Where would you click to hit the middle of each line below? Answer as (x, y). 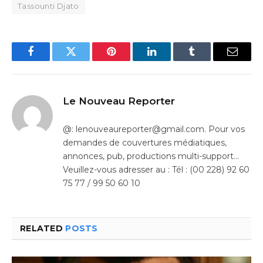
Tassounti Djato (48, 6)
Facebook (50, 60)
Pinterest (129, 60)
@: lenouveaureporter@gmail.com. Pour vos (154, 129)
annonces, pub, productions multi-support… (151, 156)
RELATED (43, 229)
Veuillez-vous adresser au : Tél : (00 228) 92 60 (156, 170)
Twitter (85, 60)
